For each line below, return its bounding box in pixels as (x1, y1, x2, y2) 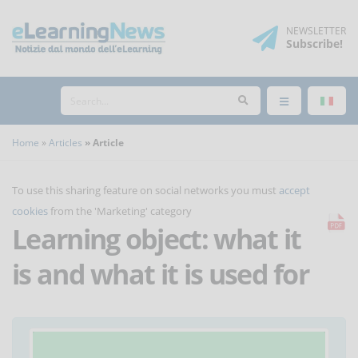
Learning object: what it (12, 221, 301, 257)
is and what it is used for (12, 256, 309, 292)
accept (279, 183, 310, 197)
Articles (48, 136, 82, 149)
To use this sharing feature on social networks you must (12, 183, 279, 197)
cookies (12, 204, 48, 218)
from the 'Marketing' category (48, 204, 192, 218)
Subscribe (286, 36, 340, 51)
